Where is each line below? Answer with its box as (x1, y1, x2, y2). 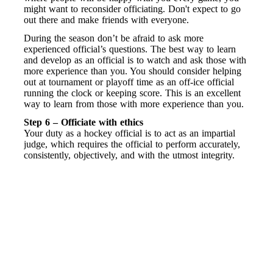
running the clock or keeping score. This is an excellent (24, 88, 241, 99)
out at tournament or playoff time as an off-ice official (24, 77, 234, 88)
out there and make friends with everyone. (24, 15, 189, 26)
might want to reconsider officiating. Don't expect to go (24, 4, 241, 15)
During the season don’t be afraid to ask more (24, 33, 204, 44)
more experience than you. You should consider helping (24, 66, 241, 77)
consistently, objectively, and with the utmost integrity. (24, 150, 235, 161)
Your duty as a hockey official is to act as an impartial (24, 128, 235, 139)
